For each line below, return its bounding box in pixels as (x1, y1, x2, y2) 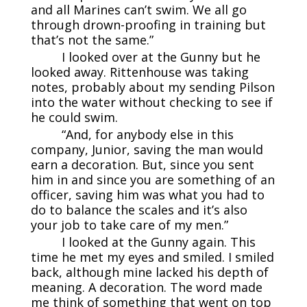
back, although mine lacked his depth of (30, 264, 269, 281)
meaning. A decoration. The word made (30, 279, 262, 296)
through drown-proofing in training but (30, 16, 266, 34)
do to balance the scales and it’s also (30, 201, 247, 219)
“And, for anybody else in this (61, 126, 234, 143)
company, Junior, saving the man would (30, 141, 263, 158)
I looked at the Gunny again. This (61, 234, 256, 251)
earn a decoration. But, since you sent (30, 156, 254, 173)
